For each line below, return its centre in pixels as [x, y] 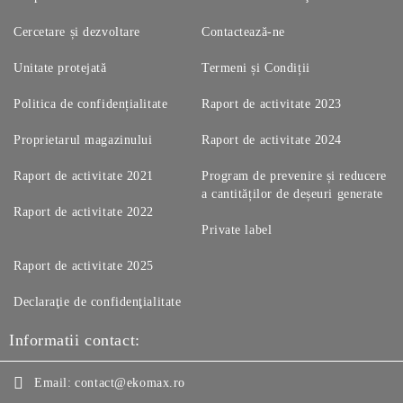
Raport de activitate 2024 [272, 140]
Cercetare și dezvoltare [77, 32]
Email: [53, 383]
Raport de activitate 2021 [84, 176]
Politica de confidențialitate [91, 104]
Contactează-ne [243, 32]
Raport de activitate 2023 [272, 104]
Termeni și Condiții [256, 68]
